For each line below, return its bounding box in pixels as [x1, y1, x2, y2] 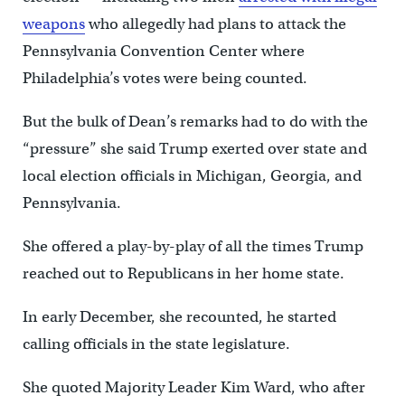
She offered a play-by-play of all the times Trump [22, 236, 363, 256]
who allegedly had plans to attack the [84, 14, 346, 33]
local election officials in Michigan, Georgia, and [22, 165, 362, 185]
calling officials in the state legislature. [22, 334, 290, 353]
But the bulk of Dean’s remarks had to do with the [22, 111, 368, 131]
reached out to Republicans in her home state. [22, 263, 344, 283]
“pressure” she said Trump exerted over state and [22, 138, 367, 158]
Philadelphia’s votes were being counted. [22, 68, 307, 88]
